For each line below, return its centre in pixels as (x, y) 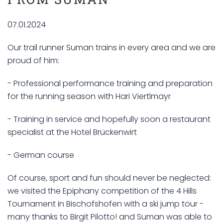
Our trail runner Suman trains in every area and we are (111, 48)
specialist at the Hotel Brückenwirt (72, 132)
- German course (41, 155)
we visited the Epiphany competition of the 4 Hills (102, 191)
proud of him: (33, 61)
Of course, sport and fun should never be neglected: (109, 178)
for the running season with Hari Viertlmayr (89, 97)
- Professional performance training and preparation (110, 84)
